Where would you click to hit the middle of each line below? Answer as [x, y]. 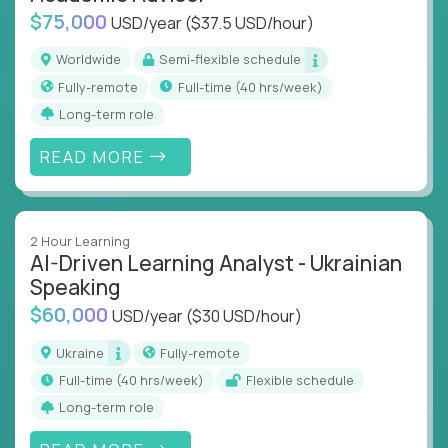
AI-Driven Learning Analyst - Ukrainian [216, 263]
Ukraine [84, 352]
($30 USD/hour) [244, 316]
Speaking [75, 287]
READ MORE [94, 156]
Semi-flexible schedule [234, 59]
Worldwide [94, 59]
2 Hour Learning [80, 241]
